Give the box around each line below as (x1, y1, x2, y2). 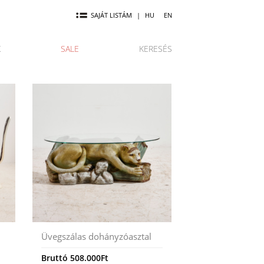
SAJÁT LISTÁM (91, 11, 132, 20)
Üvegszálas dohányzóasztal (41, 230, 152, 243)
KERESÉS (139, 43, 172, 55)
